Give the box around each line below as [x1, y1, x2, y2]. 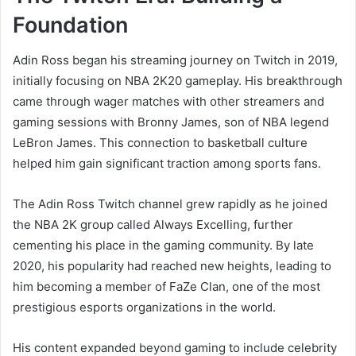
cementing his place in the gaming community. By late [13, 238, 314, 253]
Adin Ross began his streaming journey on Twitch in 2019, [13, 52, 338, 68]
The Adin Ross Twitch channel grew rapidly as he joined [13, 196, 327, 212]
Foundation [13, 11, 128, 38]
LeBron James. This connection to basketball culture [13, 135, 308, 151]
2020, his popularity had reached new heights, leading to [13, 258, 331, 274]
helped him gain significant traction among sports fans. [13, 156, 321, 172]
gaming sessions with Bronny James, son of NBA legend [13, 114, 329, 130]
